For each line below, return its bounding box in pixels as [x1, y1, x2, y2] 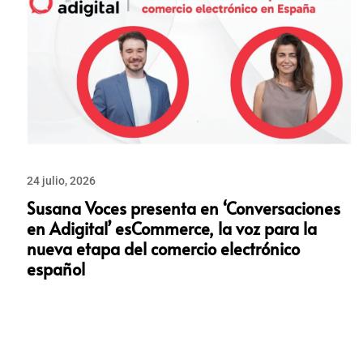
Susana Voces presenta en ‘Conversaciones [26, 197, 340, 220]
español [26, 258, 85, 281]
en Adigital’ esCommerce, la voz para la [26, 217, 317, 241]
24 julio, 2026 [26, 174, 96, 188]
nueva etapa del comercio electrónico [26, 237, 300, 261]
